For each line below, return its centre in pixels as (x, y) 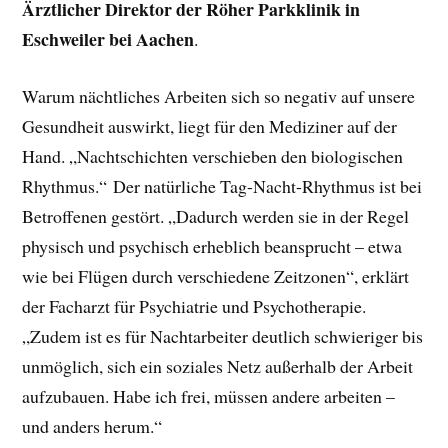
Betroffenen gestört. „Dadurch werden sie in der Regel (216, 215)
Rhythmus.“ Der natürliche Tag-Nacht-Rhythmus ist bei (222, 185)
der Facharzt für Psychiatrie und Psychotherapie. (194, 305)
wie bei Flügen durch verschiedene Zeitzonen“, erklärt (216, 275)
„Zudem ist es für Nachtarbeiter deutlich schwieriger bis (223, 335)
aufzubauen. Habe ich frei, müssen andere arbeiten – (209, 395)
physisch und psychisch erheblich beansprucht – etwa (212, 245)
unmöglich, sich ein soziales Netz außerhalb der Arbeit (218, 365)
